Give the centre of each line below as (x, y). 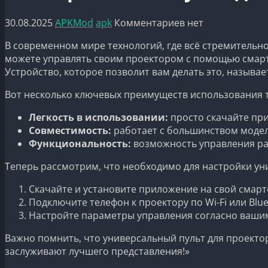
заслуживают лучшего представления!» (97, 251)
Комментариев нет (159, 22)
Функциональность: (80, 143)
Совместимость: (70, 130)
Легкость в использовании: (98, 117)
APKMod (74, 22)
